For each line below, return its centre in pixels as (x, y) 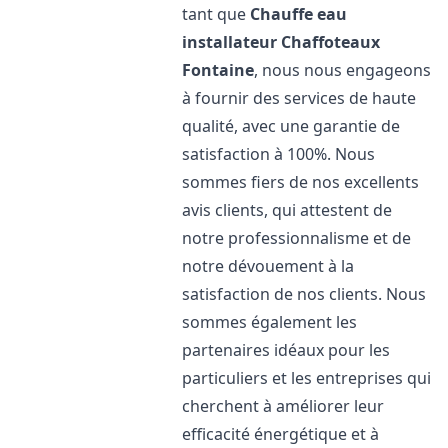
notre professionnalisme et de (297, 238)
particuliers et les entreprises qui (307, 378)
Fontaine (218, 70)
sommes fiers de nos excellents (301, 182)
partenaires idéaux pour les (286, 350)
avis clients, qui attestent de (287, 210)
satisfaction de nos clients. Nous (304, 294)
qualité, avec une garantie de (291, 126)
